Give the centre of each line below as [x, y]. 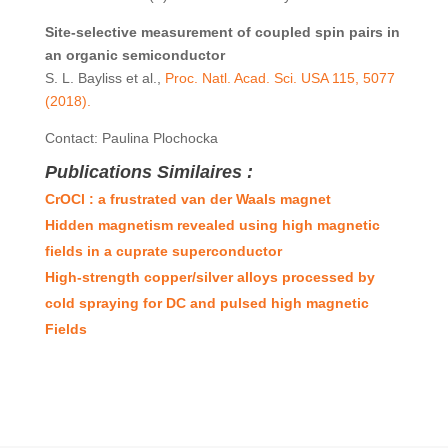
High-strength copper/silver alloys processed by [209, 277]
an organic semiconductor [134, 55]
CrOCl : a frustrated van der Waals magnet [187, 199]
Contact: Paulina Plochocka [131, 138]
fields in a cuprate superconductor [163, 251]
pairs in [374, 32]
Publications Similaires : [148, 172]
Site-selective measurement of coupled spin [196, 32]
